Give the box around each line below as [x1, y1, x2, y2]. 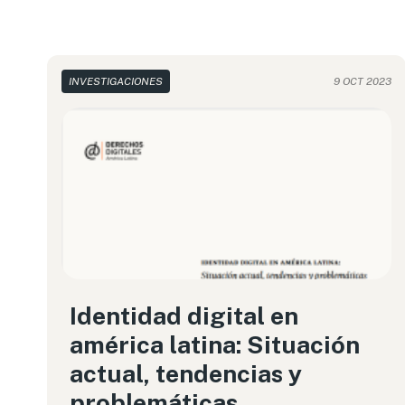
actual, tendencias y [70, 359, 302, 388]
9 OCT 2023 [334, 75, 392, 88]
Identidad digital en [70, 301, 298, 330]
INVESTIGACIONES [69, 75, 163, 88]
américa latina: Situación [70, 330, 360, 359]
